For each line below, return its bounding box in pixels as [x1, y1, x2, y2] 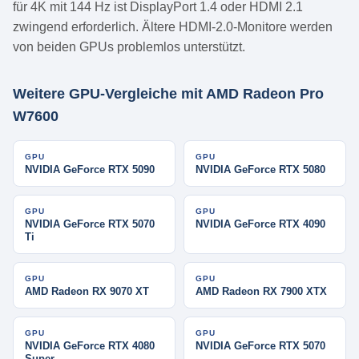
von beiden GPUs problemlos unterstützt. [13, 40, 245, 54]
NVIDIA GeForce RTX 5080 [196, 163, 325, 176]
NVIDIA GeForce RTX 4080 [25, 340, 155, 353]
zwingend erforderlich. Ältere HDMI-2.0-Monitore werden [13, 20, 333, 34]
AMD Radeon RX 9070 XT [25, 285, 149, 298]
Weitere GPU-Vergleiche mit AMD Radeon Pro [13, 86, 324, 103]
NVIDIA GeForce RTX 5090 [25, 163, 155, 176]
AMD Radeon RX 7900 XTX [196, 285, 327, 298]
